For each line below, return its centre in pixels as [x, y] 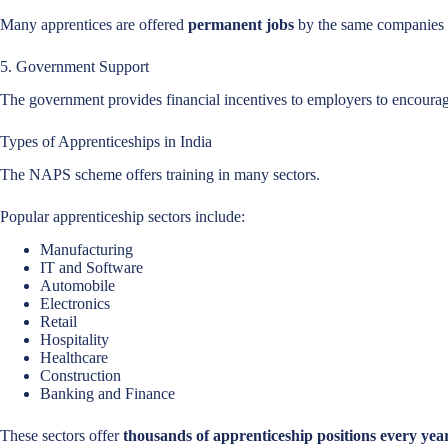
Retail [58, 321]
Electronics [75, 303]
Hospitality [74, 339]
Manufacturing [86, 249]
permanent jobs [241, 25]
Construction [80, 375]
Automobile [77, 285]
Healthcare [74, 357]
